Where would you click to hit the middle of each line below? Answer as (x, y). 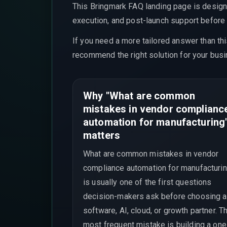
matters (102, 135)
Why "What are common (139, 96)
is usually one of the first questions (147, 182)
